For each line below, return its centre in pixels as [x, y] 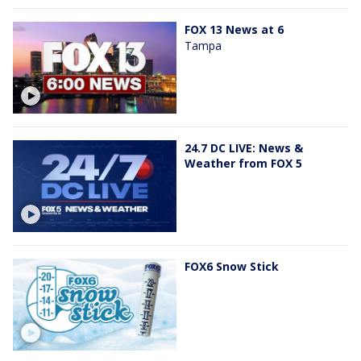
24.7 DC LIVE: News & [244, 147]
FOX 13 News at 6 [234, 29]
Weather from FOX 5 [243, 163]
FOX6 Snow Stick [232, 267]
